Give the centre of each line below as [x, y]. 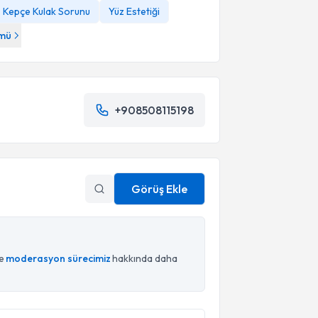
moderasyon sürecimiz [58, 258]
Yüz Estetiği [134, 11]
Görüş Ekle [159, 189]
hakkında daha [145, 258]
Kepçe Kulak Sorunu [46, 11]
